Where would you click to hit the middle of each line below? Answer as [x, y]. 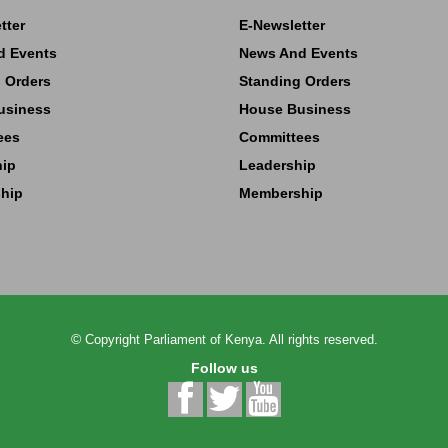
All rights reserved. [321, 339]
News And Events [298, 52]
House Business [295, 108]
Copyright [114, 339]
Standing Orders [295, 80]
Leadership [277, 164]
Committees [279, 136]
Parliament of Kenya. [204, 339]
